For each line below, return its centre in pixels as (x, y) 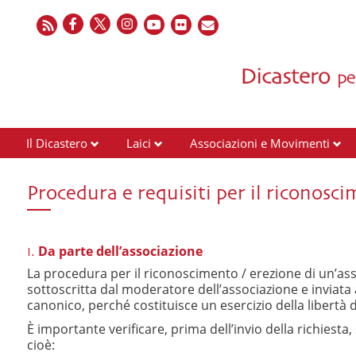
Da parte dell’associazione (119, 251)
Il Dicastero (57, 143)
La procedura (69, 273)
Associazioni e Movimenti (260, 143)
